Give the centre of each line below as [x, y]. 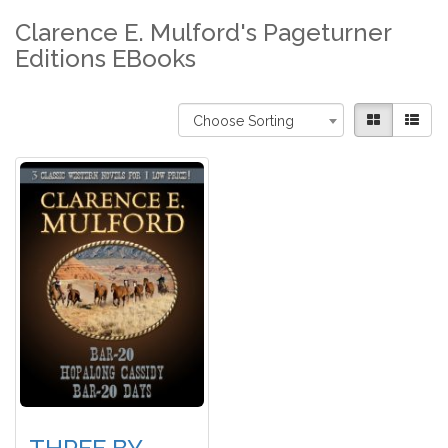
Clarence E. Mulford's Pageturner [203, 33]
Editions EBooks [106, 59]
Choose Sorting [244, 121]
